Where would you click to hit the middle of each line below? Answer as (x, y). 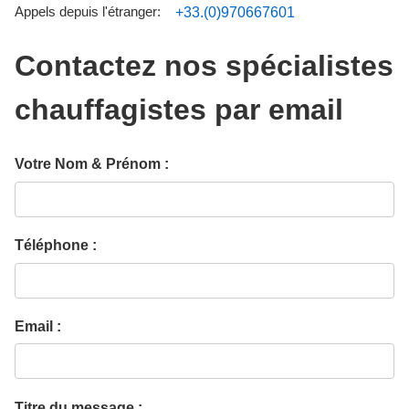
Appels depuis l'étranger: (89, 12)
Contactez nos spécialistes (204, 66)
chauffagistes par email (179, 110)
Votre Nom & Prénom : (92, 164)
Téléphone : (56, 246)
